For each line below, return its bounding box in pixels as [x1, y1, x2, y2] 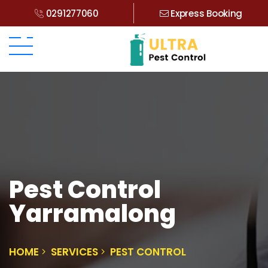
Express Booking [168, 7, 243, 20]
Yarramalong [9, 196, 176, 230]
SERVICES [51, 244, 98, 259]
